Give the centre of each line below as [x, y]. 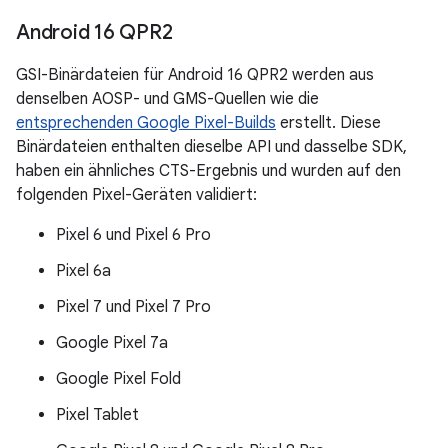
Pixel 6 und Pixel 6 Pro [133, 235]
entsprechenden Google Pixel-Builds [146, 123]
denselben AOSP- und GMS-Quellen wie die [167, 99]
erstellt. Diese [328, 123]
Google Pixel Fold [118, 379]
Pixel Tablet [97, 415]
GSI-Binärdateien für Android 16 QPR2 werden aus [195, 75]
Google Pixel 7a [112, 343]
